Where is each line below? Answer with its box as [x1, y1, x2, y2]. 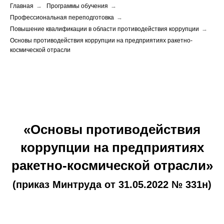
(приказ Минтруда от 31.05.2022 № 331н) [12, 179, 211, 190]
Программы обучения [46, 2, 108, 9]
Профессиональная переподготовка [10, 14, 114, 21]
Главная [10, 2, 33, 9]
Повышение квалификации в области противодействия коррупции [10, 25, 199, 32]
